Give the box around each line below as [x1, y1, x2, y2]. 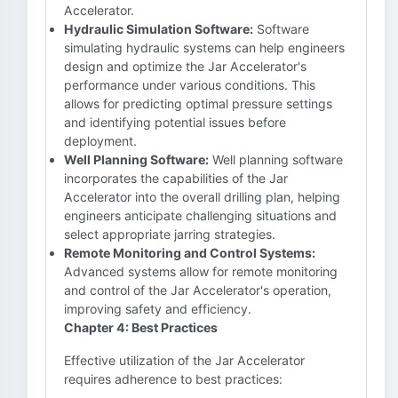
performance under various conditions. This [64, 77, 315, 92]
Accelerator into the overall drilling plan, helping [64, 189, 340, 204]
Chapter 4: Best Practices [64, 320, 218, 335]
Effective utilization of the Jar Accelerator [64, 353, 305, 368]
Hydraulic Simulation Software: [64, 21, 253, 36]
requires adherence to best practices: [64, 371, 283, 386]
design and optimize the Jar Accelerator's [64, 59, 306, 74]
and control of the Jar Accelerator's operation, [64, 283, 331, 298]
